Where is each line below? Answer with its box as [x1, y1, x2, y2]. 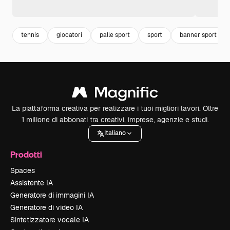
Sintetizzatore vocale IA [10, 215, 89, 224]
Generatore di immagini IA [10, 190, 94, 200]
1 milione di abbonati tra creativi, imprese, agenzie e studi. [21, 114, 209, 124]
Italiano [104, 129, 126, 138]
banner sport [180, 31, 217, 40]
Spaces [10, 165, 35, 175]
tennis [21, 31, 39, 40]
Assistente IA [10, 178, 53, 187]
